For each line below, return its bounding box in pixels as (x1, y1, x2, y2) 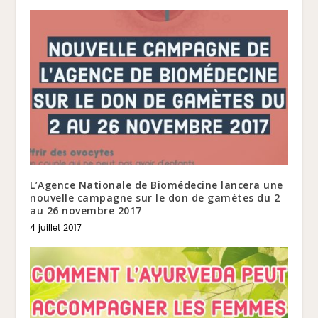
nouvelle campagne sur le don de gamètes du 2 (30, 190, 280, 204)
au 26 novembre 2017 (30, 203, 142, 217)
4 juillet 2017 (30, 221, 82, 235)
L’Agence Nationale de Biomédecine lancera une (30, 177, 283, 192)
